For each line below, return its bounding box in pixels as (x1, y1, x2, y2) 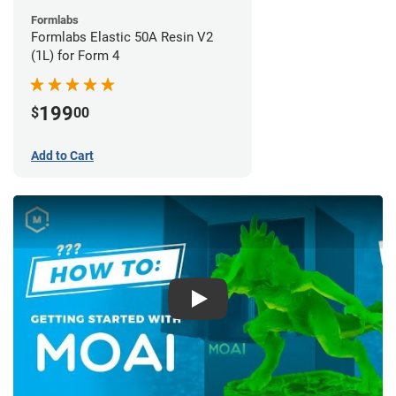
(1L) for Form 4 (31, 47, 119, 64)
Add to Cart (31, 148, 94, 163)
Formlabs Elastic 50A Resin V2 (31, 28, 213, 45)
